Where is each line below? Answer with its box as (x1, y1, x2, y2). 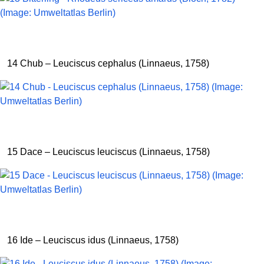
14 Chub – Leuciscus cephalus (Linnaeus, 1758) (7, 58, 209, 68)
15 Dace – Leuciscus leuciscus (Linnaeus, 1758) (7, 147, 210, 157)
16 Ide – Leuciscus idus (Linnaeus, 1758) (7, 235, 179, 245)
